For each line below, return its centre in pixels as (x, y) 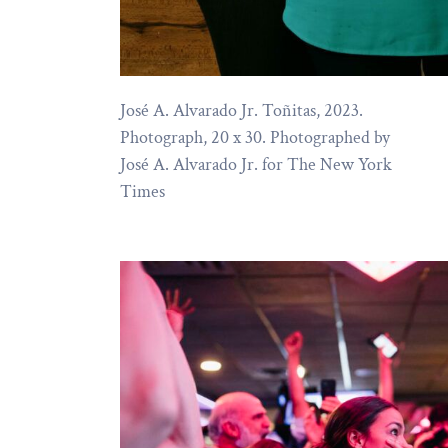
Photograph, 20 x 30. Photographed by (255, 138)
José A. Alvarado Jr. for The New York (256, 165)
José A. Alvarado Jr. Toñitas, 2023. (241, 111)
